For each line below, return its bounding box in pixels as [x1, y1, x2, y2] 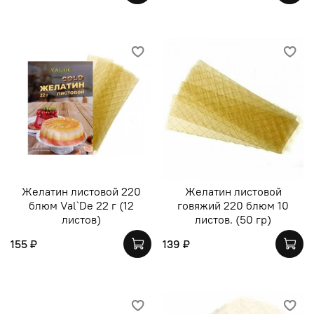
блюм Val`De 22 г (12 [28, 198, 134, 212]
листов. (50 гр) [195, 212, 271, 226]
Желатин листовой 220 [21, 184, 141, 198]
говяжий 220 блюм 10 [177, 198, 289, 212]
